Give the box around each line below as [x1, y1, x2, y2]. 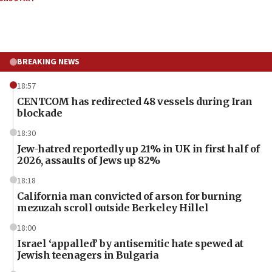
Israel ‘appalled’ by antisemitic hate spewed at [17, 237, 243, 250]
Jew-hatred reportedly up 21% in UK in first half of [17, 142, 260, 155]
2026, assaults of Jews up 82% [17, 154, 160, 166]
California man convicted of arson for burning [17, 189, 242, 202]
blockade [17, 106, 62, 119]
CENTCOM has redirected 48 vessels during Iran [17, 95, 253, 107]
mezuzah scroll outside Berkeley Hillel [17, 201, 208, 214]
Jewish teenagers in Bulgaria [17, 248, 158, 261]
